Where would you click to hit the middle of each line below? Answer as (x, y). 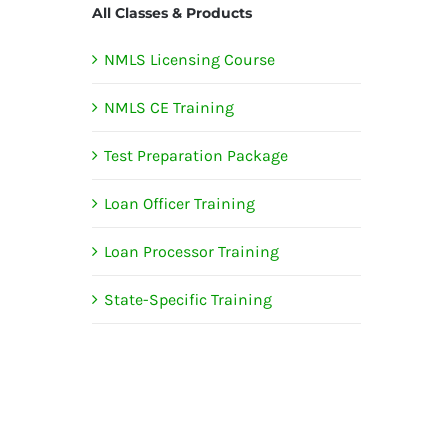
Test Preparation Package (195, 155)
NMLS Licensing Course (189, 59)
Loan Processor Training (191, 251)
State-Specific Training (187, 299)
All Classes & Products (171, 12)
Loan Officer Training (179, 203)
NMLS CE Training (168, 107)
